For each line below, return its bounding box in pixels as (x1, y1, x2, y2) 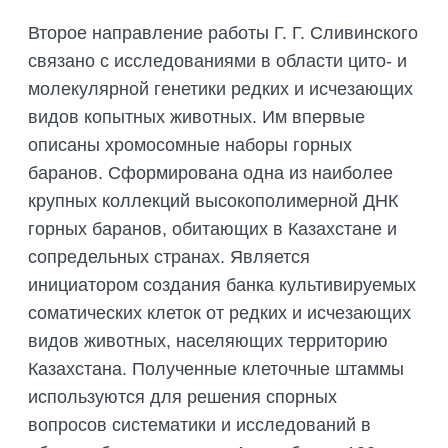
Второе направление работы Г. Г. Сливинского (28, 23, 418, 44)
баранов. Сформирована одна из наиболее (28, 163, 393, 184)
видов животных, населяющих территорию (28, 331, 388, 352)
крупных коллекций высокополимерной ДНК (28, 191, 398, 212)
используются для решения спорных (28, 387, 337, 408)
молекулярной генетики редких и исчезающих (28, 79, 413, 100)
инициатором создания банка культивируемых (28, 275, 416, 296)
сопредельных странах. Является (28, 247, 310, 268)
